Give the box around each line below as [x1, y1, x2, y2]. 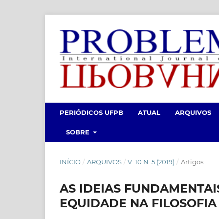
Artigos [180, 157, 203, 166]
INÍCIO [60, 157, 81, 166]
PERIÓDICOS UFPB [60, 108, 123, 116]
